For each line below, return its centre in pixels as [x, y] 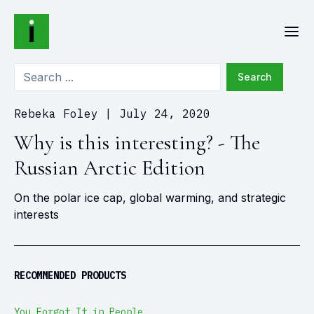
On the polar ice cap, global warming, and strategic [150, 198]
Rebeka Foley [56, 114]
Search [255, 77]
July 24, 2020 [165, 114]
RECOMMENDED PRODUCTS [70, 275]
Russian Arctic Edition [110, 168]
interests [36, 214]
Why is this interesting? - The [137, 143]
